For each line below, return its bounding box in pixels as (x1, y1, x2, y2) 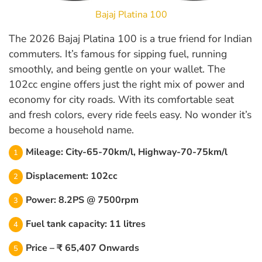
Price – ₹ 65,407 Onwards (26, 241, 139, 254)
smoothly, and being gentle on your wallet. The (9, 61, 225, 76)
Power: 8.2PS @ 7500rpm (26, 193, 139, 206)
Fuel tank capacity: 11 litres (26, 217, 146, 230)
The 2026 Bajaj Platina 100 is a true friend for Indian (9, 31, 252, 46)
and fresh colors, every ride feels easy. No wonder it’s (9, 107, 251, 122)
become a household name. (9, 122, 134, 137)
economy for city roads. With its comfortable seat (9, 92, 234, 106)
